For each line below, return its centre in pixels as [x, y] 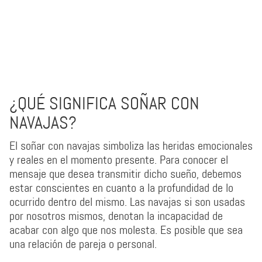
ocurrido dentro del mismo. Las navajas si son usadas [127, 202]
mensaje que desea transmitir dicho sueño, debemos [125, 174]
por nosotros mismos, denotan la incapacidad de [116, 216]
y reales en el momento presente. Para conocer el [119, 160]
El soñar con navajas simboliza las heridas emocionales [131, 146]
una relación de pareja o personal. [83, 244]
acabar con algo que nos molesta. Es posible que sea [126, 230]
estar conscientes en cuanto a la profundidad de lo [121, 188]
